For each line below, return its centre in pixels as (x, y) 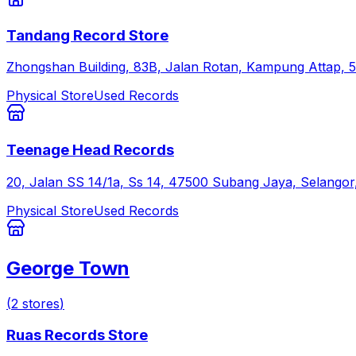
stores (41, 303)
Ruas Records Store (77, 335)
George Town (68, 268)
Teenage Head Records (90, 150)
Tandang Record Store (87, 35)
